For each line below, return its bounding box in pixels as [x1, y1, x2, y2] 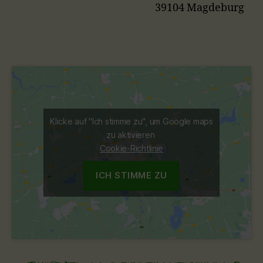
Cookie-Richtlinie [99, 143, 164, 153]
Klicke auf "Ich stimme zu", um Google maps [50, 116, 213, 126]
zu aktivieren [106, 129, 157, 140]
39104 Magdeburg [155, 1, 244, 15]
